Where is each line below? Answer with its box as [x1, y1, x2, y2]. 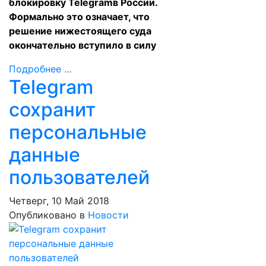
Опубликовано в [9, 209, 85, 221]
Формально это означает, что [9, 11, 150, 23]
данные [9, 143, 80, 166]
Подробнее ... [9, 63, 71, 75]
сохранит [9, 98, 96, 121]
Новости [88, 209, 129, 221]
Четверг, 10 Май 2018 [9, 195, 109, 207]
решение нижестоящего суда [9, 25, 151, 37]
